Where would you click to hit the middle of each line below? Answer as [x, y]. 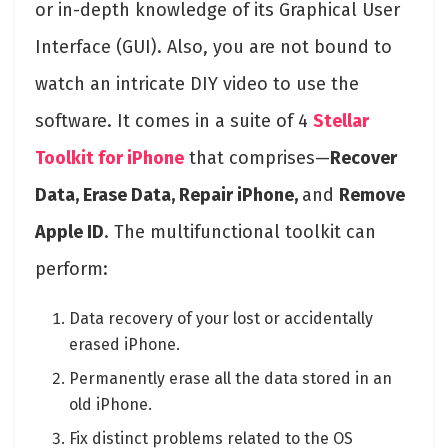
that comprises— [257, 157]
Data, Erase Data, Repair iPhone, [168, 194]
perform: [71, 268]
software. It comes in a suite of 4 [174, 120]
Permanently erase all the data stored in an [231, 378]
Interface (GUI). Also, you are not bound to [213, 46]
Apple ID [69, 231]
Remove [372, 194]
